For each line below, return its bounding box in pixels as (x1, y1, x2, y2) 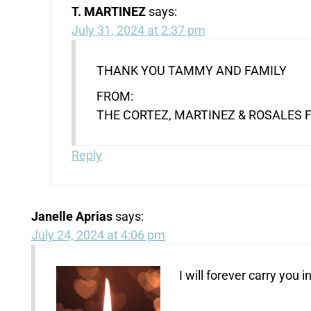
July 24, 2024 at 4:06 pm (31, 227, 165, 242)
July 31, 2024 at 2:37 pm (71, 22, 205, 37)
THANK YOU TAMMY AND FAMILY (96, 62, 287, 78)
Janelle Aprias (31, 208, 112, 224)
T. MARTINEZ (71, 3, 146, 19)
